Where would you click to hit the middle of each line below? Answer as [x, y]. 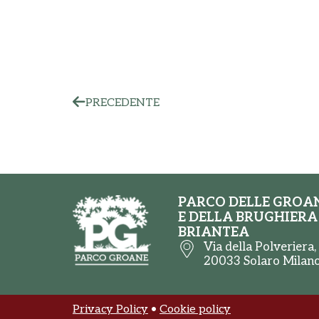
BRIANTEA [214, 233]
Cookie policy [195, 310]
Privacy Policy [110, 310]
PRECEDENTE [122, 103]
